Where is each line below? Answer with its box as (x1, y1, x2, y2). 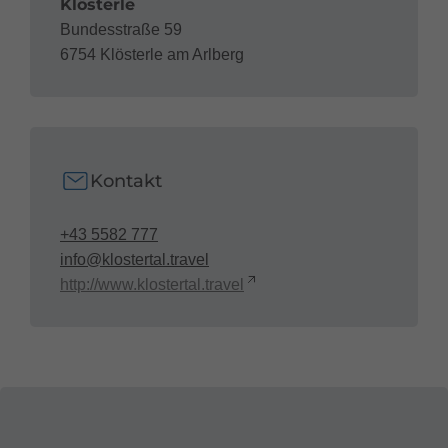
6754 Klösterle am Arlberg (60, 45, 244, 63)
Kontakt (90, 170, 162, 193)
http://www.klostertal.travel (60, 275, 244, 293)
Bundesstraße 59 (60, 20, 182, 38)
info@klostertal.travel (60, 250, 209, 268)
